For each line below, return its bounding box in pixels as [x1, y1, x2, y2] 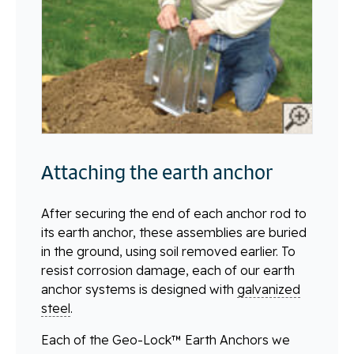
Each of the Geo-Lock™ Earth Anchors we [41, 332, 290, 348]
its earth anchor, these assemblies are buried [41, 224, 307, 241]
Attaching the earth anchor [41, 160, 273, 186]
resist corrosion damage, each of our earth [41, 262, 295, 279]
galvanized [237, 281, 300, 298]
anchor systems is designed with [41, 281, 237, 298]
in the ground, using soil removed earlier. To [41, 243, 296, 260]
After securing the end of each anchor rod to [41, 205, 307, 222]
